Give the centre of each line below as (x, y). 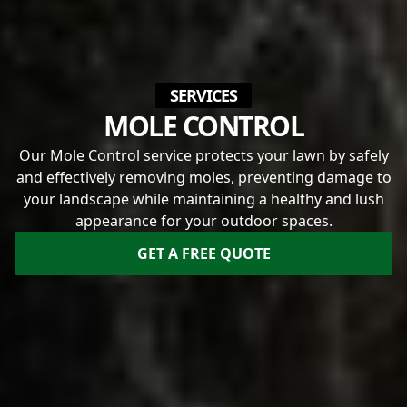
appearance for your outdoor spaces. (203, 220)
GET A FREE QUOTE (203, 253)
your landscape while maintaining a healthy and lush (203, 199)
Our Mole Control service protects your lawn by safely (203, 155)
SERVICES (203, 95)
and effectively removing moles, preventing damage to (203, 177)
